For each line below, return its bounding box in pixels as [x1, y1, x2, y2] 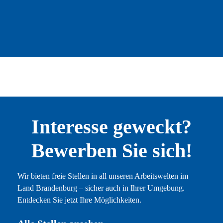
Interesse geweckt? [31, 115, 192, 138]
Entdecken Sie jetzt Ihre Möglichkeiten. [17, 196, 141, 205]
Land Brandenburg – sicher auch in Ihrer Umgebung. [17, 184, 185, 193]
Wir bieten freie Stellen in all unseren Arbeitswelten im [17, 172, 188, 181]
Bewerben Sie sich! [31, 139, 192, 162]
